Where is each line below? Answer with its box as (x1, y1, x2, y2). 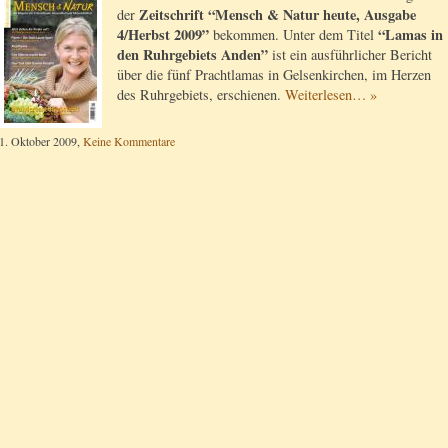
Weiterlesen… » (285, 85, 377, 105)
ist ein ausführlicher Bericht (268, 45, 432, 65)
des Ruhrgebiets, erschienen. (117, 85, 285, 105)
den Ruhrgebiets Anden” (117, 44, 268, 66)
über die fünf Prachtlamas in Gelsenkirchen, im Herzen (117, 65, 431, 85)
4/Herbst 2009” (117, 24, 209, 46)
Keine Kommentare (83, 133, 175, 150)
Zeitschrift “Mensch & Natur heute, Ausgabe (139, 4, 416, 26)
